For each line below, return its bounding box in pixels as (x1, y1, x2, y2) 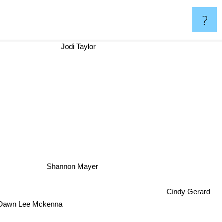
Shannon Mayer (45, 170, 97, 179)
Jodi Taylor (63, 42, 99, 51)
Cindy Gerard (166, 188, 210, 197)
